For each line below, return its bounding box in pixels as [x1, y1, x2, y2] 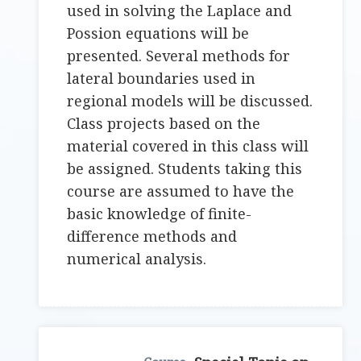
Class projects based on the [67, 114, 261, 134]
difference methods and [67, 226, 238, 247]
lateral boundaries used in [67, 68, 256, 89]
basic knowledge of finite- [67, 204, 252, 224]
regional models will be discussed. [67, 91, 313, 111]
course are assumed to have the [67, 181, 295, 201]
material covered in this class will [67, 136, 309, 156]
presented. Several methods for [67, 46, 291, 66]
